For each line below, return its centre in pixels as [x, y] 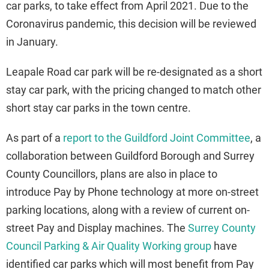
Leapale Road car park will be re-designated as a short [134, 71]
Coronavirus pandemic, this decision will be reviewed [131, 23]
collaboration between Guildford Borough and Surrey [130, 156]
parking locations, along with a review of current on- [128, 210]
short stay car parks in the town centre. [98, 107]
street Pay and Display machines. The [97, 228]
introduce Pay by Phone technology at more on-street [132, 192]
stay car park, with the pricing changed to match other [134, 89]
